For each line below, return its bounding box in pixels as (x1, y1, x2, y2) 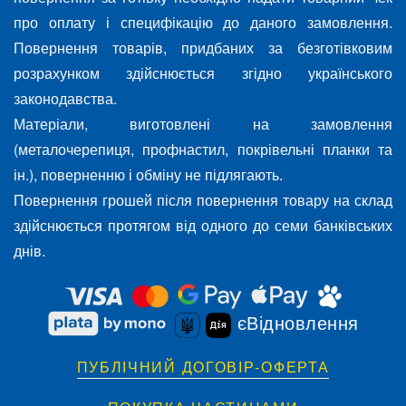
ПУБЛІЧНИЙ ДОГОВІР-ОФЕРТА (76, 356, 330, 378)
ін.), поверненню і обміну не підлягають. (14, 164, 283, 186)
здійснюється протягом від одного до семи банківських (14, 215, 392, 237)
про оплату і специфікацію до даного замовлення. (14, 12, 392, 34)
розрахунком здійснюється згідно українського (14, 63, 392, 84)
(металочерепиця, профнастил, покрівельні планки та (14, 139, 392, 160)
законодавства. (14, 88, 117, 110)
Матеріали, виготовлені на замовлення (14, 113, 392, 135)
